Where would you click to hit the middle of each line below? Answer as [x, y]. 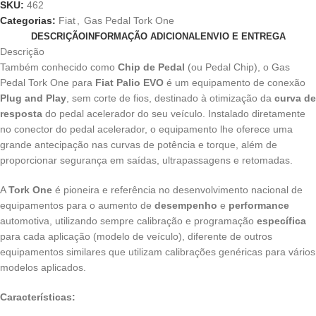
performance [259, 206]
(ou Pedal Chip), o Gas [237, 67]
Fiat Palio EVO [131, 83]
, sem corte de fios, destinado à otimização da [170, 98]
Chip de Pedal [151, 67]
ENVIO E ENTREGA [243, 37]
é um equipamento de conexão [236, 83]
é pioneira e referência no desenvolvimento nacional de [177, 190]
